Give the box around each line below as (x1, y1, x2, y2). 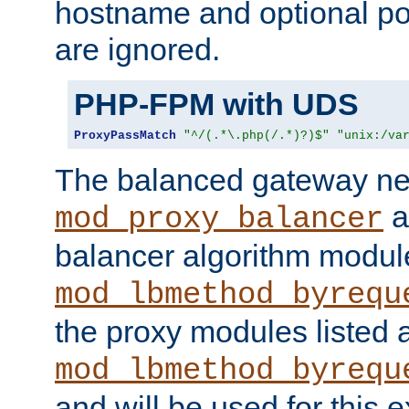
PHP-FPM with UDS (74, 86, 359, 121)
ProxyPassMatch (74, 128, 176, 142)
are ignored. (55, 31, 220, 67)
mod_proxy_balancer (55, 201, 383, 236)
